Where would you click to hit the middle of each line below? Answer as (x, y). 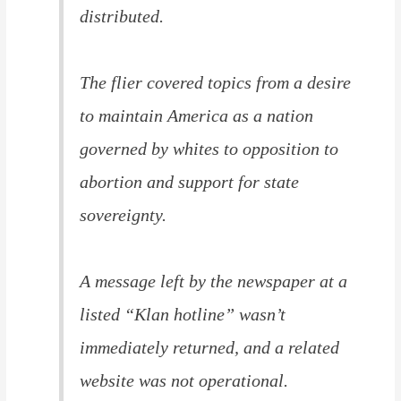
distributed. (122, 16)
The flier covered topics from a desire (216, 82)
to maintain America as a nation (197, 115)
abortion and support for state (190, 181)
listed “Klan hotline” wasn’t (183, 314)
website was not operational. (184, 380)
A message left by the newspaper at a (214, 281)
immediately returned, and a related (210, 347)
